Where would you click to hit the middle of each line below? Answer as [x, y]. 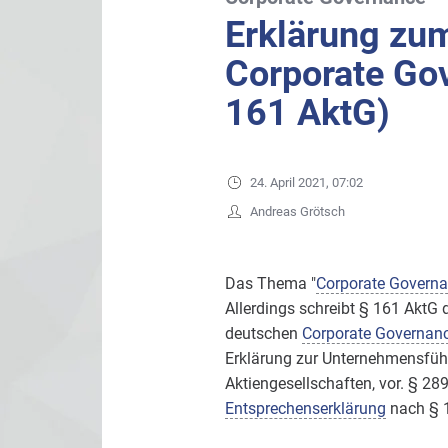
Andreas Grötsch [297, 212]
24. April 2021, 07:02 [306, 183]
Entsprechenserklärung [305, 409]
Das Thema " [270, 284]
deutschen [263, 334]
